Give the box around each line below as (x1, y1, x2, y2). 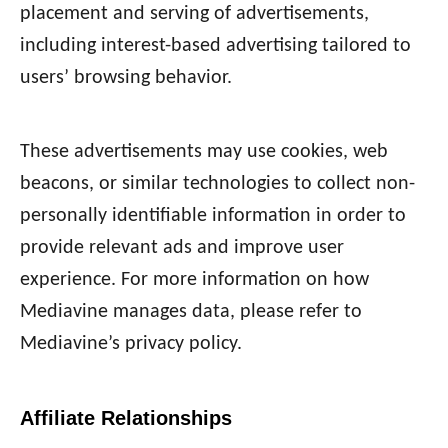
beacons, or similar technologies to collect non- (20, 174, 415, 195)
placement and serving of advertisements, (20, 4, 369, 25)
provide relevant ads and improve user (20, 238, 344, 259)
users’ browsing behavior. (20, 68, 232, 89)
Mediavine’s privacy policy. (20, 334, 242, 355)
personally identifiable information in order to (20, 206, 406, 227)
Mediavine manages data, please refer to (20, 302, 362, 323)
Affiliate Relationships (20, 407, 232, 430)
